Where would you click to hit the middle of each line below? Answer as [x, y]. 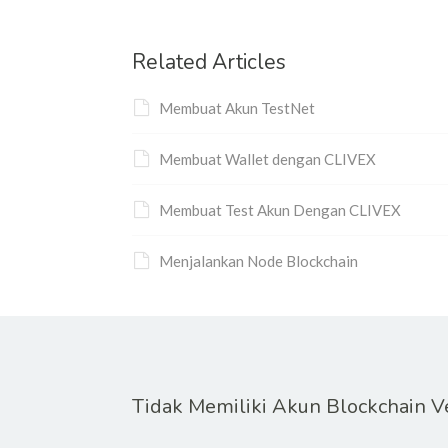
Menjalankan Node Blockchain [258, 260]
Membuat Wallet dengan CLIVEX [267, 158]
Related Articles [209, 61]
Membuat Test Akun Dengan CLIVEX [280, 209]
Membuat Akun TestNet [237, 107]
